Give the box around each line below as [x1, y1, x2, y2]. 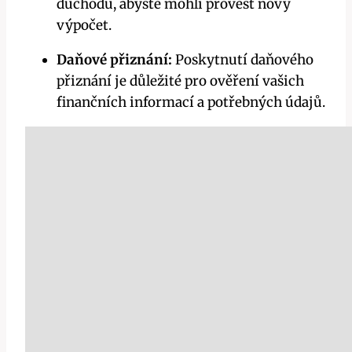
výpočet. [57, 16, 112, 34]
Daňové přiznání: [57, 50, 172, 68]
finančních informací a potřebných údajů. [57, 93, 325, 111]
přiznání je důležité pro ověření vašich [57, 71, 304, 90]
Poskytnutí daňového [172, 50, 313, 68]
